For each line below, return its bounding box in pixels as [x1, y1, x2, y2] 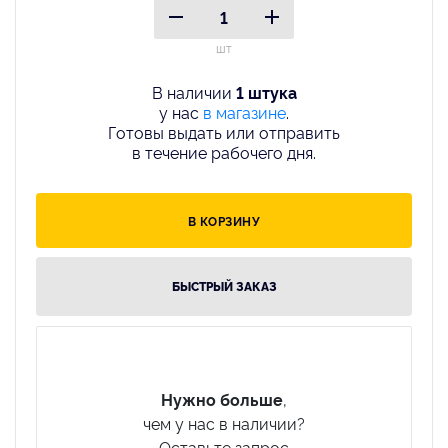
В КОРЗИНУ [187, 211, 261, 229]
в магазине [203, 100, 286, 123]
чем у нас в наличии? [143, 411, 305, 434]
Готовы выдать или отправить [108, 120, 340, 143]
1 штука [235, 80, 297, 103]
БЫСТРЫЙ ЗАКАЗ [171, 277, 277, 294]
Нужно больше [161, 387, 283, 410]
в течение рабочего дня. [132, 140, 316, 163]
